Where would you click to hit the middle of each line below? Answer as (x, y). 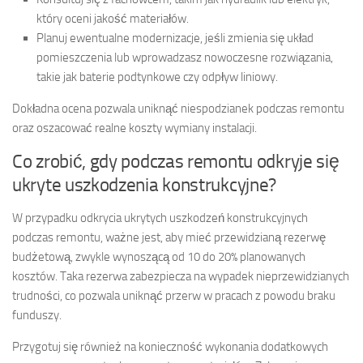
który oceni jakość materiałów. (113, 19)
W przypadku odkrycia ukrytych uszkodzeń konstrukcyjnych (160, 218)
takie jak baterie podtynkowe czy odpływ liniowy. (157, 77)
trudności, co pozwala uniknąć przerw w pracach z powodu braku (174, 296)
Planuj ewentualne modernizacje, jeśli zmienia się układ (175, 38)
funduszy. (37, 316)
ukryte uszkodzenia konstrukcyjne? (145, 186)
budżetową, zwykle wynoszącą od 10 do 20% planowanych (159, 257)
